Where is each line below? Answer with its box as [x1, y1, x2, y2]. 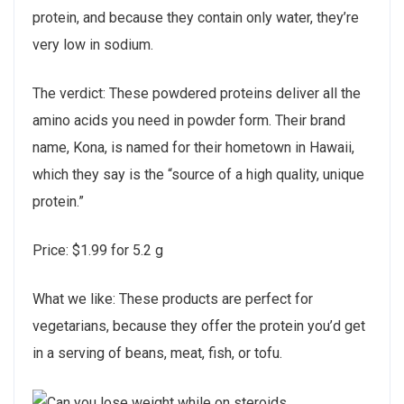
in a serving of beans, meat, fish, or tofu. [32, 344, 282, 363]
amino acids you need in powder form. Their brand [32, 112, 345, 130]
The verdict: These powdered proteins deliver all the [32, 85, 361, 103]
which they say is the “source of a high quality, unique [32, 166, 364, 184]
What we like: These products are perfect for [32, 290, 313, 308]
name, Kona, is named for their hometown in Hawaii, [32, 139, 354, 157]
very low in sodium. [32, 36, 153, 54]
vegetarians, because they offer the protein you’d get [32, 317, 365, 335]
